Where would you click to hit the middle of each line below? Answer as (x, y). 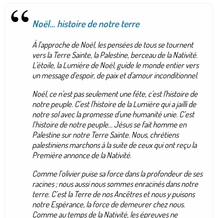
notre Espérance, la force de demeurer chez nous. (109, 204)
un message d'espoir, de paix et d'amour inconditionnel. (115, 75)
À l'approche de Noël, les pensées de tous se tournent (113, 45)
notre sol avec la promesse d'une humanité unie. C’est (113, 114)
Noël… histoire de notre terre (86, 24)
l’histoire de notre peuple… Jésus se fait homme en (109, 124)
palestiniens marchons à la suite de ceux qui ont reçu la (114, 145)
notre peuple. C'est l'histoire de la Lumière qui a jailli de (114, 104)
